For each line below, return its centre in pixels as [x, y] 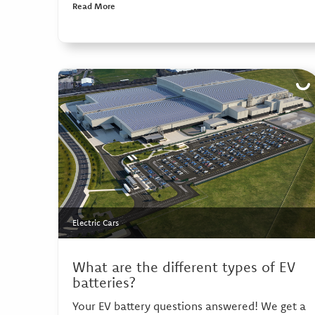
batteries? [104, 283]
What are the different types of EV [184, 267]
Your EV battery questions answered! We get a [189, 306]
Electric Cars [96, 223]
